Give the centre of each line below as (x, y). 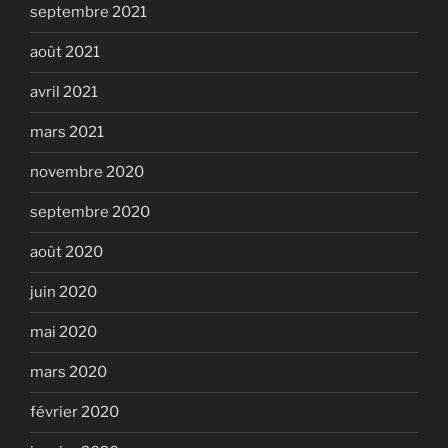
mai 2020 (63, 332)
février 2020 (74, 412)
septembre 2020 (90, 212)
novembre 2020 (87, 172)
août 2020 (66, 252)
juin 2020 (63, 292)
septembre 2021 (88, 12)
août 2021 (65, 52)
